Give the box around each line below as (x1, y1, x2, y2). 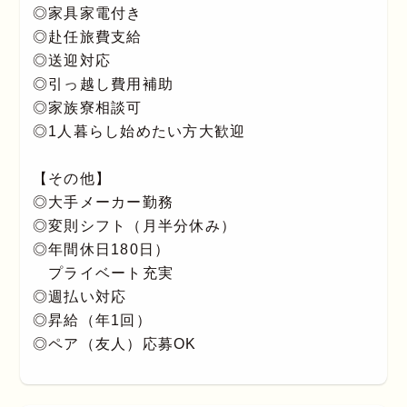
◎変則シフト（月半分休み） (32, 218, 237, 234)
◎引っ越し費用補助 (32, 76, 174, 93)
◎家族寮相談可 (32, 100, 143, 116)
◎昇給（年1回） (32, 313, 152, 329)
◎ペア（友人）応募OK (32, 336, 197, 352)
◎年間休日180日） (32, 242, 171, 258)
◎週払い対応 (32, 289, 127, 305)
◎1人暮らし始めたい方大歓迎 (32, 124, 246, 140)
